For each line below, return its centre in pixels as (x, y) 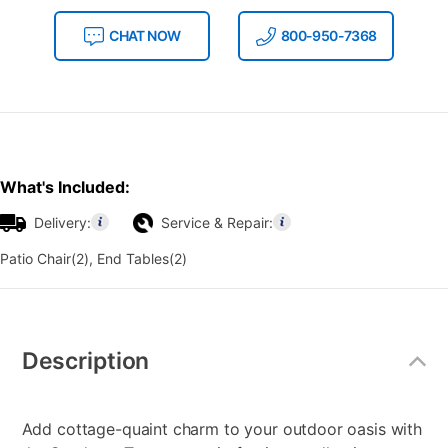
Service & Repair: (217, 223)
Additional (51, 329)
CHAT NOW (145, 36)
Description (85, 360)
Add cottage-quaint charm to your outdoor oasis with (221, 429)
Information (56, 347)
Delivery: (62, 223)
